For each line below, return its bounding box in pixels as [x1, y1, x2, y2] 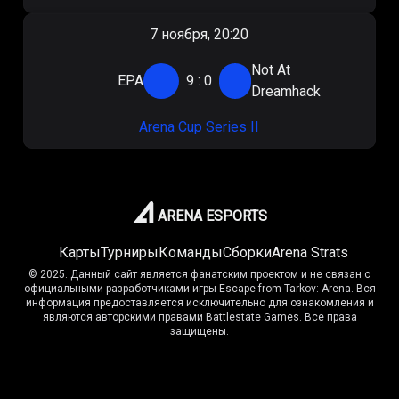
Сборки [222, 244, 272, 261]
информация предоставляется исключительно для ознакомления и [25, 297, 374, 309]
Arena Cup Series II [139, 118, 260, 135]
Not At [250, 61, 290, 78]
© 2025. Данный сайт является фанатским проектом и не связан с [28, 268, 370, 281]
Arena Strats [271, 244, 348, 261]
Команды [158, 244, 223, 261]
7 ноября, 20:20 [150, 26, 249, 43]
